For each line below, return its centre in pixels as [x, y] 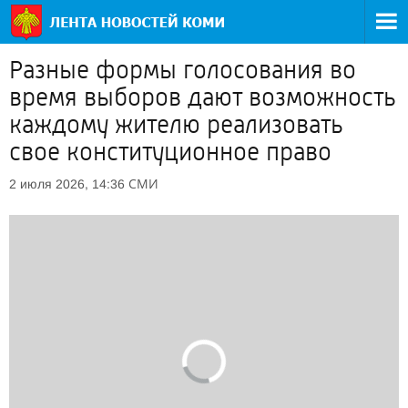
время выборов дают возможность [203, 97]
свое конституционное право [170, 152]
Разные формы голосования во [183, 70]
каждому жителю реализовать [176, 125]
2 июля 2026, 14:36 [67, 184]
